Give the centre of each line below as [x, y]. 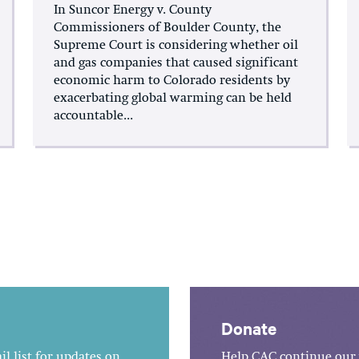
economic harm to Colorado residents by [172, 81]
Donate [249, 327]
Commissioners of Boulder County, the [168, 28]
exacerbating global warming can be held [173, 98]
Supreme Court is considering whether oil [176, 45]
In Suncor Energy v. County [133, 10]
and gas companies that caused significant [176, 63]
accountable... [94, 116]
